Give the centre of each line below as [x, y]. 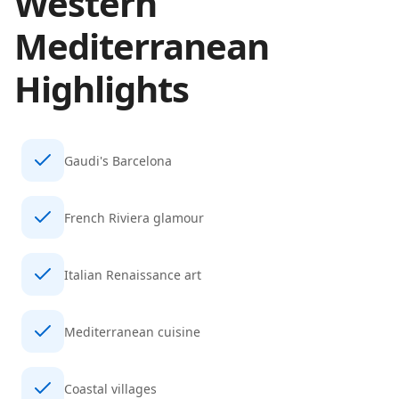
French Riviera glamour [134, 217]
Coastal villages [110, 388]
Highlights [102, 89]
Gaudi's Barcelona [118, 160]
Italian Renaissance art [133, 274]
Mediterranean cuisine [132, 331]
